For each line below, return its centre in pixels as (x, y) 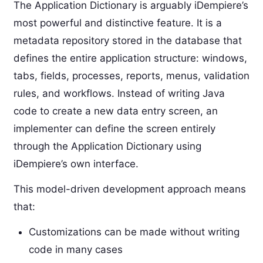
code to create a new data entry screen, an (115, 111)
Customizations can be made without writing (134, 232)
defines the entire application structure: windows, (130, 58)
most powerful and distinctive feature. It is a (117, 23)
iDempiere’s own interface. (76, 163)
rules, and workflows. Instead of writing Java (119, 93)
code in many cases (75, 249)
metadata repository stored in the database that (127, 40)
